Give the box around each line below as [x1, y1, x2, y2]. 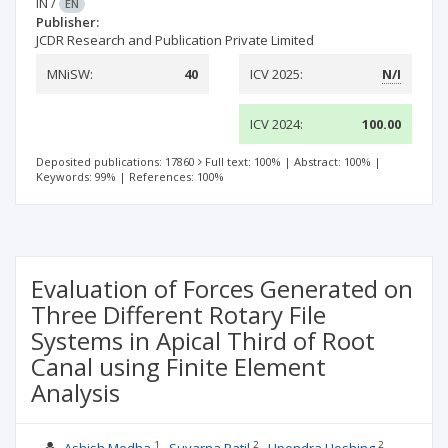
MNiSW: [47, 65, 93, 83]
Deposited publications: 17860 [36, 154, 195, 169]
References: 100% [129, 169, 224, 184]
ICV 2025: [250, 65, 303, 83]
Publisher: [36, 13, 99, 31]
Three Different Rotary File [31, 298, 326, 331]
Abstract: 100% [294, 154, 371, 169]
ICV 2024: [250, 115, 303, 133]
